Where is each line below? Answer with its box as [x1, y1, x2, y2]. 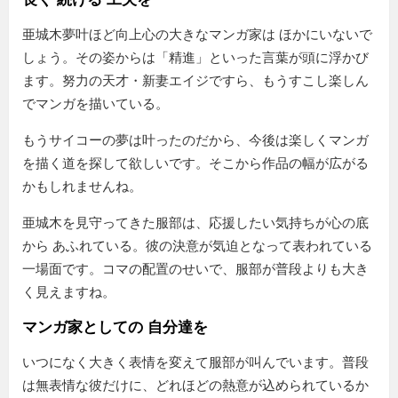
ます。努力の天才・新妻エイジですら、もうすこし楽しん [22, 73, 369, 89]
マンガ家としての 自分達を [22, 319, 208, 337]
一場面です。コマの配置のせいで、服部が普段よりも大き [22, 261, 369, 277]
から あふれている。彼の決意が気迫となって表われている [22, 238, 372, 254]
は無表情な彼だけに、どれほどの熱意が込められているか [22, 378, 369, 394]
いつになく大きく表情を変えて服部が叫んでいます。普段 [22, 354, 369, 370]
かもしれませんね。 [22, 179, 142, 195]
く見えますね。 [22, 284, 115, 300]
